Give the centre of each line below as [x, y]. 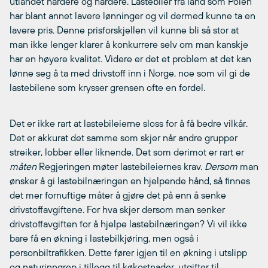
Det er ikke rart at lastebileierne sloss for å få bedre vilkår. [129, 123]
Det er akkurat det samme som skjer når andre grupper [124, 137]
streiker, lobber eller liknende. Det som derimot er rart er [127, 152]
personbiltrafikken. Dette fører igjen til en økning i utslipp [128, 252]
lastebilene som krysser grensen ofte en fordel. [107, 87]
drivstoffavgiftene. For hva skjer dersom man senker [117, 209]
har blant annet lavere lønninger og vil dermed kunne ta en [133, 15]
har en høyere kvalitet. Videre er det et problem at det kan [130, 58]
